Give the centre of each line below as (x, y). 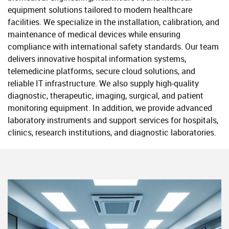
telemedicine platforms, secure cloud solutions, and (101, 71)
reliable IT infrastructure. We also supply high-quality (103, 83)
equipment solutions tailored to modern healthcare (100, 10)
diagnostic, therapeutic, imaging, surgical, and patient (106, 96)
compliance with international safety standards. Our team (113, 47)
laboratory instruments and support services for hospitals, (113, 120)
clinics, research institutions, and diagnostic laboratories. (112, 132)
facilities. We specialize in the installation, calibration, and (113, 22)
